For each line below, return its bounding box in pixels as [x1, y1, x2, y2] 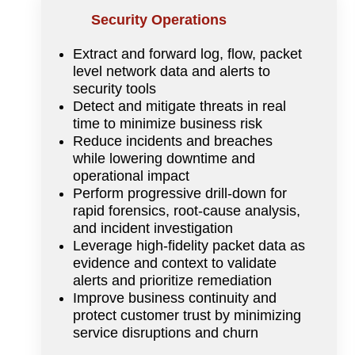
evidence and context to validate [73, 254, 277, 271]
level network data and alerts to [73, 63, 270, 79]
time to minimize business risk [73, 115, 262, 132]
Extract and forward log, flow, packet [73, 45, 302, 62]
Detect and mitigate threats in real [73, 97, 286, 114]
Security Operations [91, 11, 227, 28]
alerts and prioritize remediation [73, 272, 272, 288]
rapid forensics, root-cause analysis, [73, 202, 300, 219]
